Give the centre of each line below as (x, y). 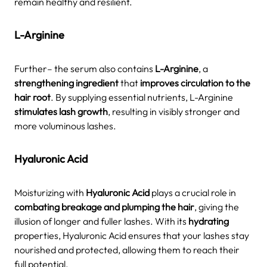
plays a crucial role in (193, 192)
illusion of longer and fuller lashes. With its (101, 221)
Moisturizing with (50, 192)
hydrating (209, 221)
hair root (32, 97)
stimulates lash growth (61, 111)
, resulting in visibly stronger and (174, 111)
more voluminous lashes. (65, 125)
